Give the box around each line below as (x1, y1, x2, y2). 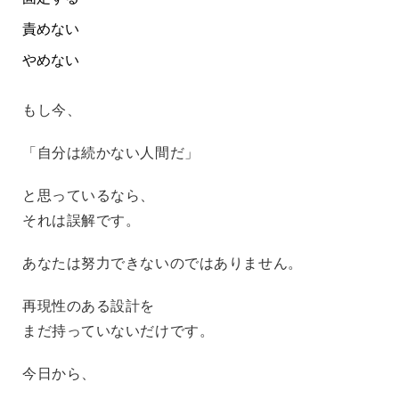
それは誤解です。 (22, 212, 141, 228)
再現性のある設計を (22, 297, 156, 313)
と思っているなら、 (22, 187, 156, 203)
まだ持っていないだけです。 (22, 322, 215, 338)
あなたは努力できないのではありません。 (22, 255, 303, 271)
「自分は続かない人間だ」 (22, 144, 199, 160)
